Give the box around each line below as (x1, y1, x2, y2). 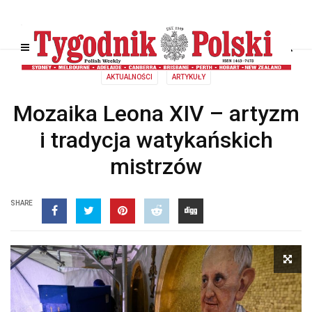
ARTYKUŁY (172, 73, 205, 81)
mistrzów (109, 153, 203, 180)
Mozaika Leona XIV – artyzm (13, 100, 299, 127)
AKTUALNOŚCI (107, 73, 153, 81)
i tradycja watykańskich (39, 127, 273, 153)
